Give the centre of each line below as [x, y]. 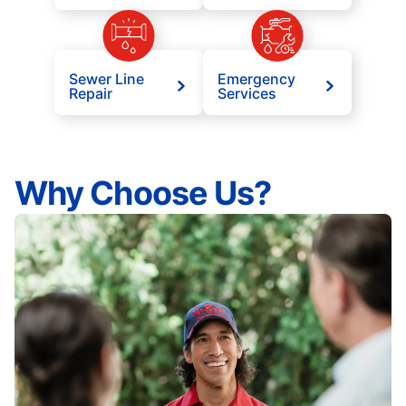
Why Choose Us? [143, 193]
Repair [91, 94]
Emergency [256, 79]
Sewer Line [106, 79]
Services [247, 94]
